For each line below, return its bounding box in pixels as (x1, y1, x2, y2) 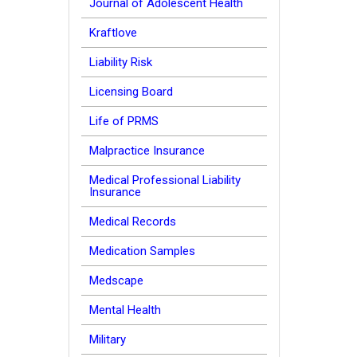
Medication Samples (89, 244, 195, 258)
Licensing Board (89, 84, 173, 99)
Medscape (89, 273, 143, 288)
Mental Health (89, 303, 161, 317)
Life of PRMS (89, 114, 159, 128)
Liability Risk (89, 55, 152, 69)
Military (89, 332, 126, 347)
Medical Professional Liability (89, 173, 241, 187)
